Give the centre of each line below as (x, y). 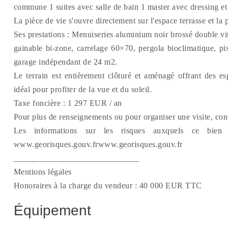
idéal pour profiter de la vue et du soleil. (83, 90)
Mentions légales (42, 172)
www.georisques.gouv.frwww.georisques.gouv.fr (98, 145)
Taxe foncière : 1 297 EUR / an (68, 103)
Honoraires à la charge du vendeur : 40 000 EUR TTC (108, 186)
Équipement (52, 211)
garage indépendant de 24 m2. (65, 62)
